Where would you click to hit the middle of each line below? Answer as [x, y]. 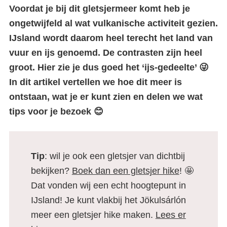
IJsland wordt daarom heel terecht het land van [111, 38]
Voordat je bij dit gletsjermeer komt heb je [100, 9]
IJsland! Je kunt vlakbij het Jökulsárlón [108, 200]
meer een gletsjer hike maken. [93, 215]
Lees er [171, 215]
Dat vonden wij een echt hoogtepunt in [108, 185]
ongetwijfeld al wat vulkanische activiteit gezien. [113, 23]
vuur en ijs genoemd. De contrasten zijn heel [106, 53]
